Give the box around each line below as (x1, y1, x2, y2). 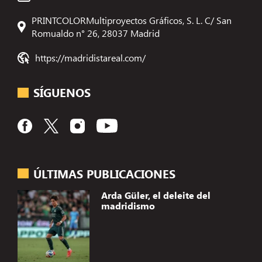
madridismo (101, 199, 155, 212)
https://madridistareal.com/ (35, 51, 146, 64)
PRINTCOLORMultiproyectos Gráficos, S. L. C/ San (32, 13, 232, 26)
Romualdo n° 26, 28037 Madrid (32, 26, 160, 39)
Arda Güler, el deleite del (101, 189, 211, 202)
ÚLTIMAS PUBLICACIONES (33, 165, 176, 181)
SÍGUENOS (33, 84, 91, 101)
